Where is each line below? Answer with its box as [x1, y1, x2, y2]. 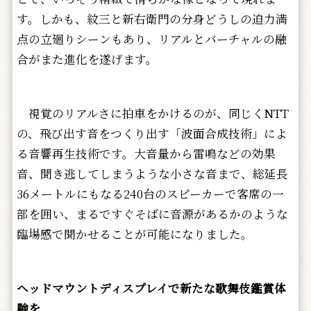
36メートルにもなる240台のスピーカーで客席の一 [16, 185, 284, 202]
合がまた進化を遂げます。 [16, 50, 158, 67]
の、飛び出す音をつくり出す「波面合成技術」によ [16, 124, 287, 142]
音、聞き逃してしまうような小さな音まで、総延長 [16, 165, 288, 182]
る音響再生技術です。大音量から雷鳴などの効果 [16, 144, 276, 162]
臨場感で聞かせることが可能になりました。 [16, 225, 253, 242]
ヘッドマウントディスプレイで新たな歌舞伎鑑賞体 [16, 279, 286, 296]
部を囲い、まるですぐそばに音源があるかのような [16, 205, 288, 222]
